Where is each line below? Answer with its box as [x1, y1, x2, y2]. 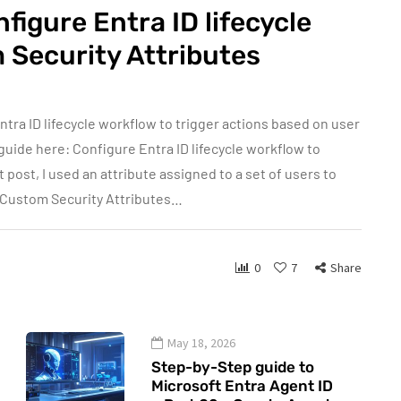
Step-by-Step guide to [151, 358, 314, 377]
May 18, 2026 [167, 335, 235, 352]
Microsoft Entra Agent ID [151, 377, 333, 396]
